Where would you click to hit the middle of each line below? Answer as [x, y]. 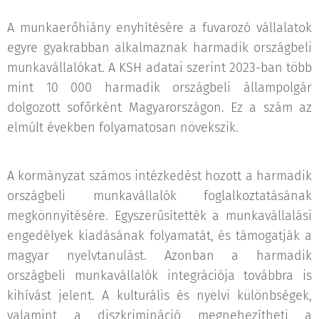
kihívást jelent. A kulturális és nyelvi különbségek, [159, 296]
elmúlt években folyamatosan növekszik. [123, 127]
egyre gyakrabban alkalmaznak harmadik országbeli [159, 48]
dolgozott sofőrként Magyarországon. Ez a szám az [159, 108]
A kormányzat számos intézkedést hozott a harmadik [159, 176]
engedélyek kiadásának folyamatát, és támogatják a [159, 236]
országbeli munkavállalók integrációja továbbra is [159, 276]
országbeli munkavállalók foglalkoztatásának [159, 196]
